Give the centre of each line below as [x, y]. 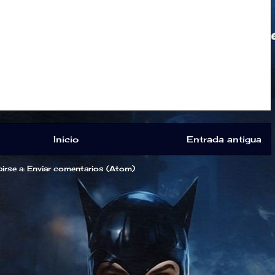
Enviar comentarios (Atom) [81, 169]
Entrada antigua [224, 139]
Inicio [66, 139]
